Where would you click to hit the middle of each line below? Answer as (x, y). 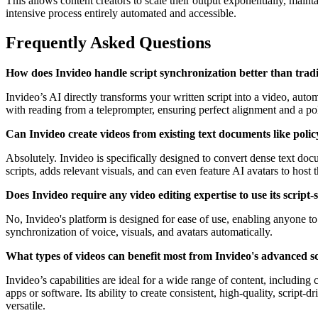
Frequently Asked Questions (108, 43)
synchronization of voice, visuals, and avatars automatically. (139, 232)
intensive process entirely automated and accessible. (121, 13)
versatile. (26, 306)
